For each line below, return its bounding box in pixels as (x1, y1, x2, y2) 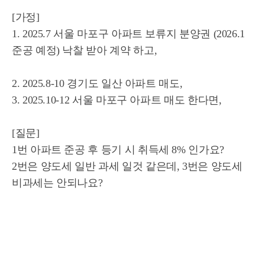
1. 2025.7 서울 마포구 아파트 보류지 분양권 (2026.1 (12, 28, 245, 40)
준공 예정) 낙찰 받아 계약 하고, (12, 44, 157, 56)
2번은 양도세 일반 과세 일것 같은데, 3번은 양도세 (12, 160, 243, 172)
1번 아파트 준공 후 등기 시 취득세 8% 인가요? (12, 144, 224, 156)
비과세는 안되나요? (12, 177, 103, 189)
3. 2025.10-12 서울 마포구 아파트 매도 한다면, (12, 94, 222, 106)
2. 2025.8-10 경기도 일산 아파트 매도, (12, 77, 183, 89)
